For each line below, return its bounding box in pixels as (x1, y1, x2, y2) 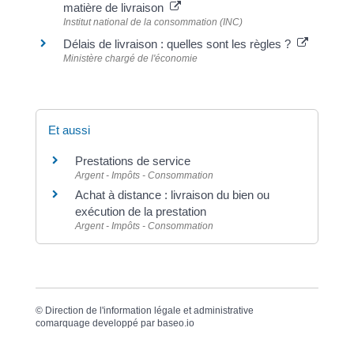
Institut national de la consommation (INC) (62, 17, 243, 28)
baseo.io (156, 318, 194, 330)
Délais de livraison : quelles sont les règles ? (62, 36, 297, 51)
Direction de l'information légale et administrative (44, 305, 254, 317)
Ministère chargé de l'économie (62, 52, 198, 64)
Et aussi (47, 122, 90, 137)
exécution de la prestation (74, 204, 206, 218)
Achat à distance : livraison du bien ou (74, 187, 269, 201)
